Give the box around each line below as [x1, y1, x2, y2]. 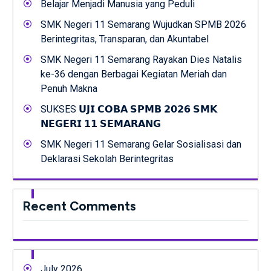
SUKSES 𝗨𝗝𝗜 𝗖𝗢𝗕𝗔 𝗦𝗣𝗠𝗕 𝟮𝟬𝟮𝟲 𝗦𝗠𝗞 [40, 103, 217, 115]
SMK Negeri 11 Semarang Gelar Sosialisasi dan [40, 138, 241, 150]
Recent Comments [22, 198, 136, 214]
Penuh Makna [40, 82, 97, 94]
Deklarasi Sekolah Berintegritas [40, 152, 174, 165]
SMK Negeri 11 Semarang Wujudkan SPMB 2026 [40, 18, 246, 30]
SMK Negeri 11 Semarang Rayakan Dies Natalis [40, 53, 242, 65]
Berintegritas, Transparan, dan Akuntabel [40, 33, 209, 45]
